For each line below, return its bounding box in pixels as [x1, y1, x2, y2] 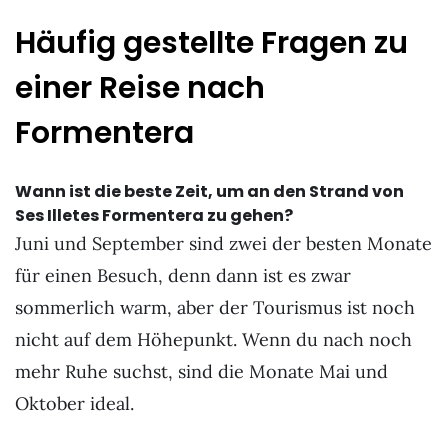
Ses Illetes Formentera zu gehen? [15, 203, 293, 227]
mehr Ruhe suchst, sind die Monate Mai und [15, 359, 388, 383]
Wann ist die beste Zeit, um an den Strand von [15, 179, 404, 203]
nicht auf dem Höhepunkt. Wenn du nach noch [15, 327, 412, 351]
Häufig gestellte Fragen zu [15, 21, 408, 64]
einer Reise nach [15, 66, 265, 109]
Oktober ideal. [15, 391, 134, 415]
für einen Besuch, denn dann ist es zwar [15, 263, 351, 287]
